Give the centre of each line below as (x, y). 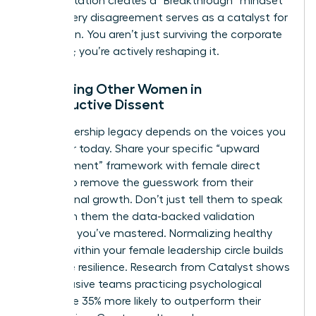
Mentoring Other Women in (114, 89)
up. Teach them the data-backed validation (140, 217)
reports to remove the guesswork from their (140, 183)
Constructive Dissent (95, 105)
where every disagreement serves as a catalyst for (157, 18)
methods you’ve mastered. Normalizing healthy (149, 234)
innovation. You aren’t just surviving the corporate (154, 35)
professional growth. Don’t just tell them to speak (154, 200)
